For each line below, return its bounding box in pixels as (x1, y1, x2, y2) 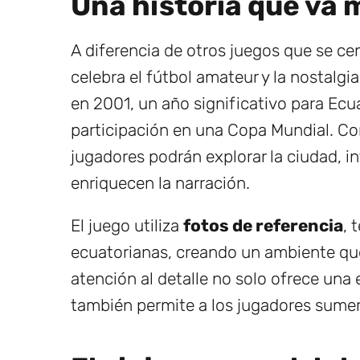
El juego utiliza (71, 215, 183, 235)
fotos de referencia (183, 215, 343, 235)
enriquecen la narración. (71, 172, 250, 193)
